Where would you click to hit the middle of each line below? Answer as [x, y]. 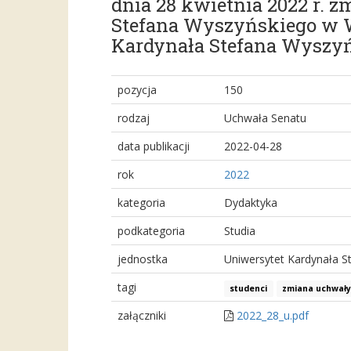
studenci [249, 288]
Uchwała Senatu [265, 118]
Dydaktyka [251, 203]
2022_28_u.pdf [273, 315]
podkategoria [151, 231]
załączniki [142, 315]
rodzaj [134, 118]
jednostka [143, 259]
